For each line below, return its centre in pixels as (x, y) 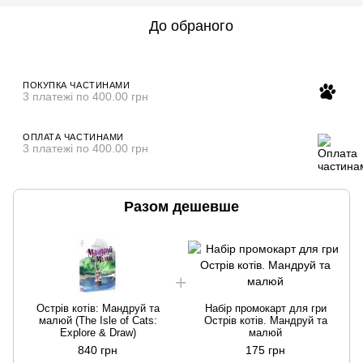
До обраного (191, 26)
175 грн (265, 350)
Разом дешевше (181, 206)
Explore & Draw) (98, 332)
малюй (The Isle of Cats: (98, 320)
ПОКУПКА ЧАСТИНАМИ (77, 85)
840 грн (98, 350)
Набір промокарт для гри (265, 308)
